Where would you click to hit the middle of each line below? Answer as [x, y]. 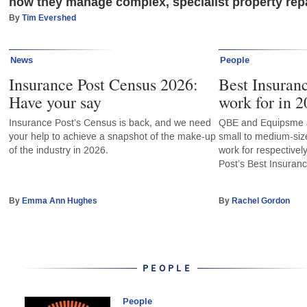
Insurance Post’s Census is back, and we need [110, 123]
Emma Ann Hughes [59, 201]
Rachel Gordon [261, 201]
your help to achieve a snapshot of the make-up [112, 136]
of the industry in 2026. [58, 150]
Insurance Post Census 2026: [103, 84]
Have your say [55, 102]
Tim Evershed [49, 18]
